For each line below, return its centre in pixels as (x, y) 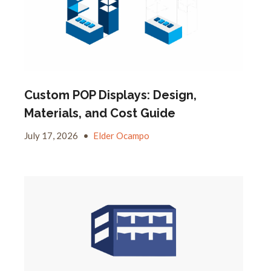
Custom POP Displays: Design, (110, 95)
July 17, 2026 (52, 135)
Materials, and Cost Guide (100, 113)
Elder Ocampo (121, 135)
